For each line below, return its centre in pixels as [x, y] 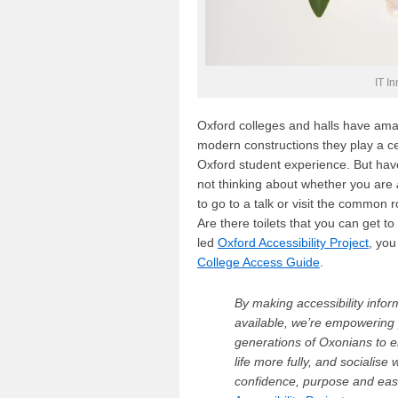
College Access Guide [259, 262]
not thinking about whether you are [297, 184]
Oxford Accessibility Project [293, 243]
